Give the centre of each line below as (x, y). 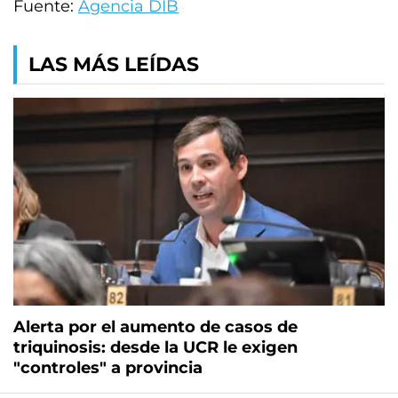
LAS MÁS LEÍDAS (114, 64)
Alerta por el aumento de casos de (155, 327)
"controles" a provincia (108, 368)
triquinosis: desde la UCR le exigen (155, 348)
